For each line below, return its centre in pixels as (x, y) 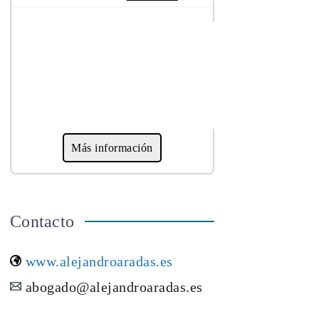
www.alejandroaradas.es (97, 261)
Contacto (42, 221)
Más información (112, 147)
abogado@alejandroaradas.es (112, 287)
